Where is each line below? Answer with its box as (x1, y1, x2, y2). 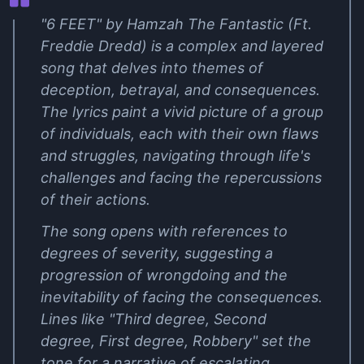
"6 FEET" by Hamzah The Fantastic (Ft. (41, 15, 312, 32)
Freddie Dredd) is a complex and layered (41, 37, 323, 54)
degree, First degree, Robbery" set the (41, 332, 311, 349)
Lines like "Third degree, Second (41, 310, 266, 327)
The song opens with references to (41, 223, 288, 240)
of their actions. (41, 191, 150, 208)
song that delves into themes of (41, 59, 263, 76)
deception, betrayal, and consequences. (41, 81, 320, 98)
